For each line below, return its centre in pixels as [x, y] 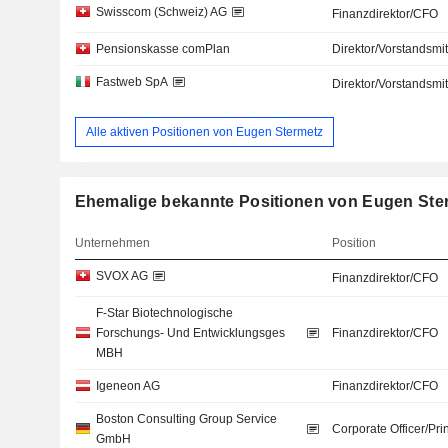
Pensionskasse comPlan [162, 49]
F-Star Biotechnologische [164, 313]
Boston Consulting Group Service [186, 419]
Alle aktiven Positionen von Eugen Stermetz [204, 131]
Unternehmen [112, 243]
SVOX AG [121, 276]
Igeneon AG [127, 386]
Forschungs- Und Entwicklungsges [190, 333]
